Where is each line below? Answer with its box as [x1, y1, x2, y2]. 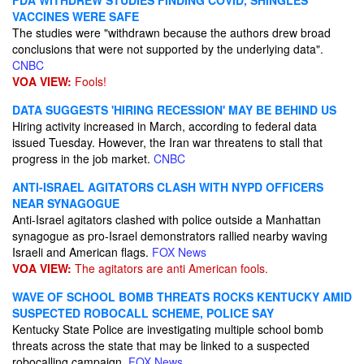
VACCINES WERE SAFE [12, 8, 142, 24]
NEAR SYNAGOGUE [12, 195, 119, 211]
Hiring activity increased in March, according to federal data [12, 118, 317, 134]
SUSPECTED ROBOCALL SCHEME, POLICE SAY [12, 305, 274, 321]
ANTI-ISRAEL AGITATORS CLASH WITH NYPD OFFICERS [12, 179, 323, 195]
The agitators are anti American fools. [71, 260, 268, 276]
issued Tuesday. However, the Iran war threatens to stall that [12, 134, 323, 150]
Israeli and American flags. [12, 244, 152, 260]
